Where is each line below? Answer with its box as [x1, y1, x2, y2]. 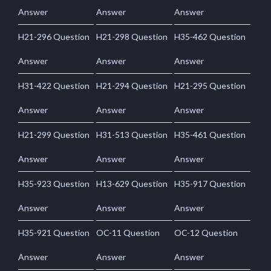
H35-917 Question [174, 178, 246, 189]
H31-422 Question [18, 80, 90, 91]
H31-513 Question [96, 129, 168, 140]
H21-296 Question [18, 31, 90, 42]
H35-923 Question [18, 178, 90, 189]
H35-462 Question [174, 31, 246, 42]
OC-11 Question [96, 227, 160, 238]
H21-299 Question [18, 129, 90, 140]
